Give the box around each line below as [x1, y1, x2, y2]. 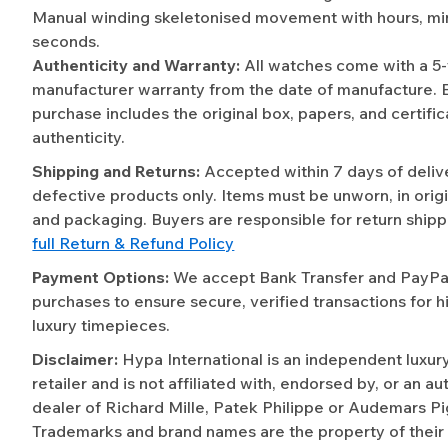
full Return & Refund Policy [32, 233, 235, 254]
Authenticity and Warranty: [32, 55, 241, 76]
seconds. [32, 31, 101, 52]
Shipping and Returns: [32, 161, 201, 182]
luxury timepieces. [32, 315, 171, 336]
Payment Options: [32, 267, 170, 288]
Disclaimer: [32, 349, 119, 370]
